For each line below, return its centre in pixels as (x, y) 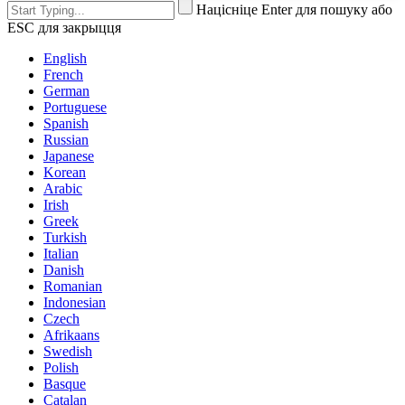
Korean (65, 172)
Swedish (68, 351)
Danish (64, 269)
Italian (61, 253)
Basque (65, 383)
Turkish (65, 237)
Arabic (63, 188)
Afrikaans (71, 334)
